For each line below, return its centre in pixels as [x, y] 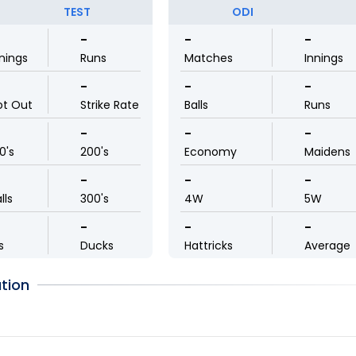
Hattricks [208, 246]
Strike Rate [109, 105]
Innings [324, 58]
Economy [210, 152]
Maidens [328, 152]
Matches [208, 58]
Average [328, 246]
